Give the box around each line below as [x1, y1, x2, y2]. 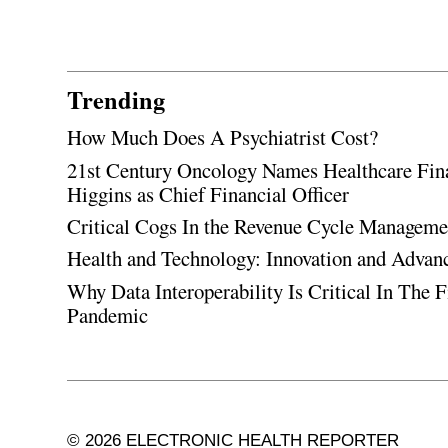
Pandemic [67, 300, 149, 329]
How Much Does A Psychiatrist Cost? [67, 123, 379, 152]
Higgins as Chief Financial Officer [67, 179, 350, 208]
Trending [67, 82, 166, 118]
